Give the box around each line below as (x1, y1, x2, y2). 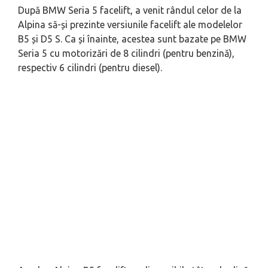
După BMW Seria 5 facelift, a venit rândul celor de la (18, 5, 242, 16)
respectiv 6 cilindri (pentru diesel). (18, 62, 162, 74)
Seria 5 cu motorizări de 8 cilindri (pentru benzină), (18, 48, 234, 59)
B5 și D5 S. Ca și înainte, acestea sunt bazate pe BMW (18, 33, 246, 45)
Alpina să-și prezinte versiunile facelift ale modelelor (18, 19, 242, 31)
